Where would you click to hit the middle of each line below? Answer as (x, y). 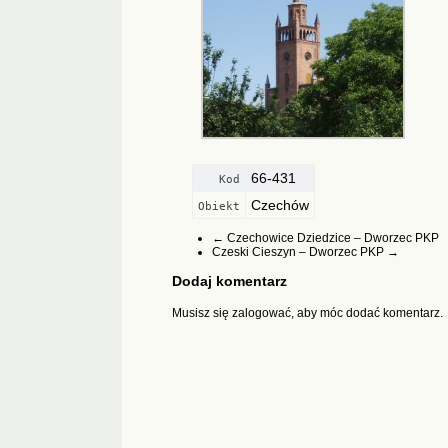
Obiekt (219, 206)
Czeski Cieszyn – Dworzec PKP (299, 251)
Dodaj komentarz (229, 280)
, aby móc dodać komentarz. (367, 312)
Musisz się (202, 312)
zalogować (261, 312)
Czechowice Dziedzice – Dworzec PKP (331, 237)
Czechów (280, 204)
